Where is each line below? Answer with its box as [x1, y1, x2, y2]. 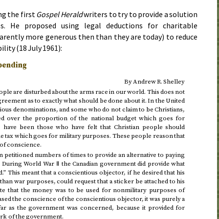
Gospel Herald [36, 9, 83, 20]
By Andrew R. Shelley [124, 78, 185, 86]
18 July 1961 [19, 43, 59, 53]
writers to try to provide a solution [82, 9, 197, 20]
